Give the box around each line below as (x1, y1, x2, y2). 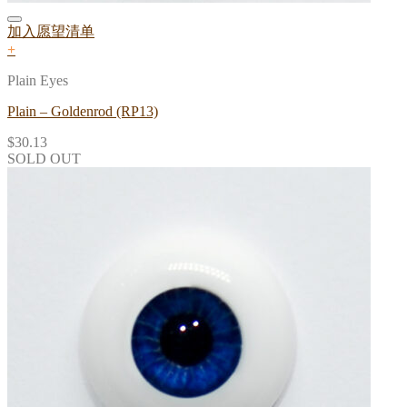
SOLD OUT (7, 151, 81, 167)
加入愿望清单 (7, 24, 94, 40)
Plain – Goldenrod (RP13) (7, 104, 158, 120)
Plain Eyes (7, 73, 68, 89)
